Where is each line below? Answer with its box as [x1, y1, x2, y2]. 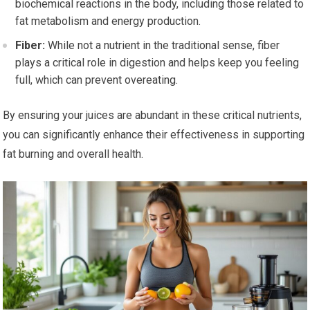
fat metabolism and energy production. [15, 15, 201, 28]
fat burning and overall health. [3, 147, 144, 161]
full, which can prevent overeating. [15, 73, 179, 87]
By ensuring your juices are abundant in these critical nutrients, [3, 109, 302, 122]
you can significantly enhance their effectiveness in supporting [3, 128, 305, 142]
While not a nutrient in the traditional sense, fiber [45, 39, 280, 53]
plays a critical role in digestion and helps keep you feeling [15, 56, 300, 70]
